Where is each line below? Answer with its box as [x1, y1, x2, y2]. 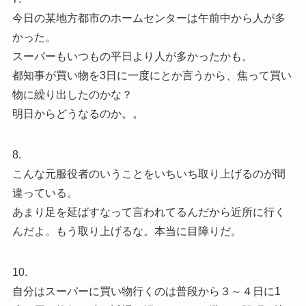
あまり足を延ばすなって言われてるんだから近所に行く [12, 206, 286, 218]
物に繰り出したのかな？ [12, 88, 133, 100]
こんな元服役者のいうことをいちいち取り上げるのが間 [12, 167, 286, 180]
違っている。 [12, 186, 78, 199]
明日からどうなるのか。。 [12, 107, 143, 120]
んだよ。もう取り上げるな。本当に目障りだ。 [12, 225, 242, 237]
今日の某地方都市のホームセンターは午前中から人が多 [12, 12, 286, 24]
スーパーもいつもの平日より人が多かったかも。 [12, 50, 253, 62]
